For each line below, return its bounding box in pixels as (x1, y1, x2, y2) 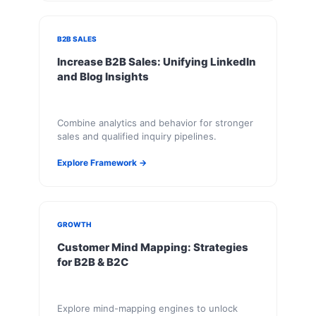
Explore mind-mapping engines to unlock (57, 302, 238, 314)
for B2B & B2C (57, 255, 128, 269)
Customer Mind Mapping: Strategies (57, 240, 248, 254)
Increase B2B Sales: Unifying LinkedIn (57, 54, 256, 68)
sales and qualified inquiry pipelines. (57, 130, 217, 142)
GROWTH (57, 219, 91, 229)
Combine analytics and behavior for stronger (57, 116, 253, 128)
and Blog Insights (57, 69, 149, 83)
